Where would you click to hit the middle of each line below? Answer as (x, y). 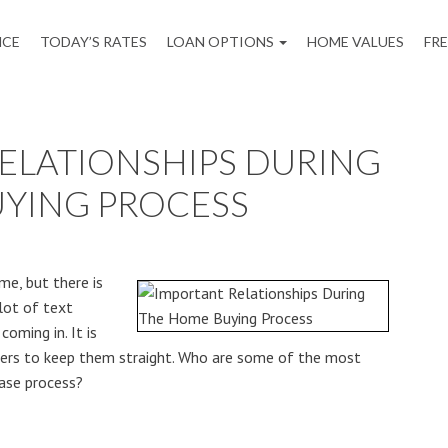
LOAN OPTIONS (222, 41)
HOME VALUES (355, 41)
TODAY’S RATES (93, 41)
